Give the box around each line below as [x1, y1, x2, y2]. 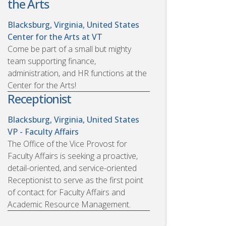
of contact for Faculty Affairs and [8, 186, 125, 198]
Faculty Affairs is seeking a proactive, [8, 150, 138, 161]
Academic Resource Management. [8, 198, 131, 210]
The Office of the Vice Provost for [8, 138, 127, 149]
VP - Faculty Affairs [8, 126, 79, 137]
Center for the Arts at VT [8, 31, 102, 42]
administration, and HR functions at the [8, 67, 147, 79]
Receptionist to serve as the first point [8, 174, 143, 186]
